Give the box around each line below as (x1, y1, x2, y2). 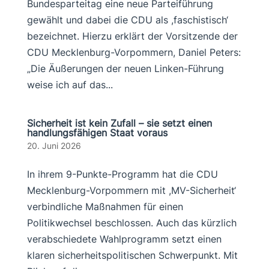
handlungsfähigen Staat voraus (26, 127, 168, 139)
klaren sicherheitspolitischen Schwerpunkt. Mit (26, 249, 238, 261)
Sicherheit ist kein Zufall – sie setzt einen (26, 117, 212, 129)
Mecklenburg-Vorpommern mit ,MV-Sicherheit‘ (26, 184, 236, 196)
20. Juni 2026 (26, 141, 81, 151)
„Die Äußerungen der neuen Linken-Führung (26, 62, 224, 74)
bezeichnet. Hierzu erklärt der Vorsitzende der (26, 30, 238, 42)
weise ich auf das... (26, 79, 113, 91)
